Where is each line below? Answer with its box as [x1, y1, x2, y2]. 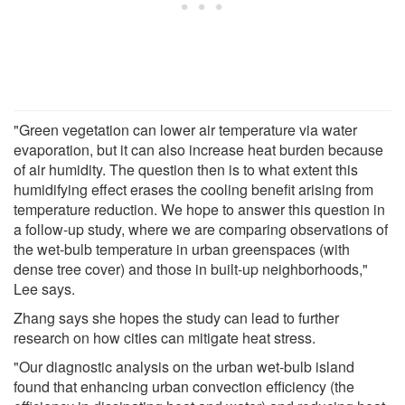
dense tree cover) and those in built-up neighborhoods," [14, 258, 368, 279]
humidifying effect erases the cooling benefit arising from [14, 178, 373, 200]
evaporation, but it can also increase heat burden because [14, 138, 383, 160]
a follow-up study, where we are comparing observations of [14, 218, 388, 240]
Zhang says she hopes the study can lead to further [14, 306, 339, 328]
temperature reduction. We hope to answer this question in [14, 198, 385, 220]
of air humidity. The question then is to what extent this [14, 158, 358, 180]
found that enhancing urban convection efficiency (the [14, 375, 354, 397]
